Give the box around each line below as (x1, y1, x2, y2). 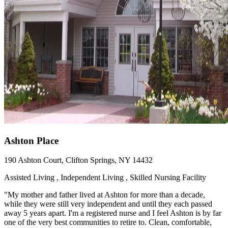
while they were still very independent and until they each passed (4, 199, 212, 209)
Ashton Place (4, 135, 59, 146)
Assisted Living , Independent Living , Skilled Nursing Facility (4, 173, 206, 182)
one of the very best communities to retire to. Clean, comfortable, (4, 218, 212, 227)
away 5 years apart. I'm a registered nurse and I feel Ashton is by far (4, 209, 221, 218)
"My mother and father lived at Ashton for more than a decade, (4, 190, 205, 199)
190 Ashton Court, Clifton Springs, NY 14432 (4, 156, 153, 165)
